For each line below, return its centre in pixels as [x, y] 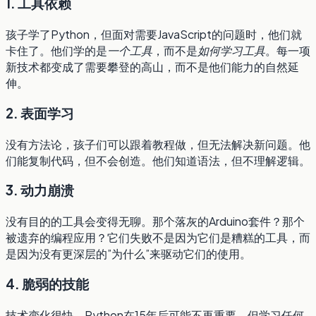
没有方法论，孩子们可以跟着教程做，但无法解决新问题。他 [158, 144]
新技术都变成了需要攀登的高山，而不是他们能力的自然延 [152, 67]
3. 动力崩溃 [40, 190]
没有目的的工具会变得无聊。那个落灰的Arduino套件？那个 [155, 221]
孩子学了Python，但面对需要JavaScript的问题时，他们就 [154, 35]
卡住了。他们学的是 [56, 51]
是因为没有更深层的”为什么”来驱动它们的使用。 [128, 254]
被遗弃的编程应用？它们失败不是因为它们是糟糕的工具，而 [158, 238]
